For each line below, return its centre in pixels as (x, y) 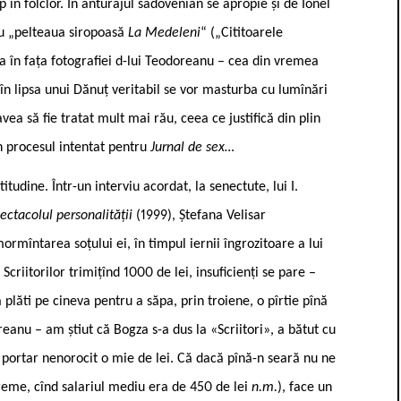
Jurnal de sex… (192, 147)
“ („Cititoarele (242, 33)
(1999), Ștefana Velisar (201, 215)
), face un (305, 387)
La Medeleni (164, 33)
